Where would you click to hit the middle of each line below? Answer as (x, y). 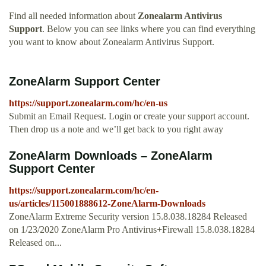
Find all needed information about (73, 16)
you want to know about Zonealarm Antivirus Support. (112, 42)
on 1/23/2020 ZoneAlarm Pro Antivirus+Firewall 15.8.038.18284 (132, 230)
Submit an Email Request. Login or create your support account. (129, 116)
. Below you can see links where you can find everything (149, 29)
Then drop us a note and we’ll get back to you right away (116, 129)
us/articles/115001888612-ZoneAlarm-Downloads (107, 204)
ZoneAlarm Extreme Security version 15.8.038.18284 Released (128, 217)
